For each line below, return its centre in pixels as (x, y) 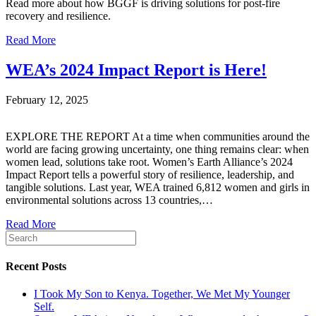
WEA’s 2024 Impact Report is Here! (136, 69)
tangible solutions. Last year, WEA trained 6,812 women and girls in (158, 187)
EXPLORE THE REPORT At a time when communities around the (158, 136)
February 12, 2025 (47, 99)
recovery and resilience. (58, 16)
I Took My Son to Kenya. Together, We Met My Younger (162, 294)
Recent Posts (36, 266)
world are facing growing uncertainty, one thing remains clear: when (157, 149)
